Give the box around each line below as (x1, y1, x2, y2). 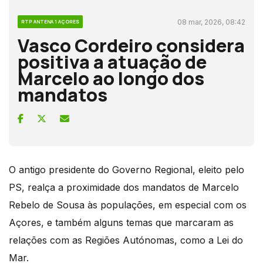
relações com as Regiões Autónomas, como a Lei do (9, 234, 243, 246)
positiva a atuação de (18, 49, 207, 74)
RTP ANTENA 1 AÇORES (21, 18, 79, 25)
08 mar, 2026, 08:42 (177, 17, 245, 26)
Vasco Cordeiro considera (18, 32, 245, 58)
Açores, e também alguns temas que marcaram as (9, 216, 234, 228)
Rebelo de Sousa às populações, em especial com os (9, 198, 247, 211)
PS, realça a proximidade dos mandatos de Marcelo (9, 181, 239, 193)
